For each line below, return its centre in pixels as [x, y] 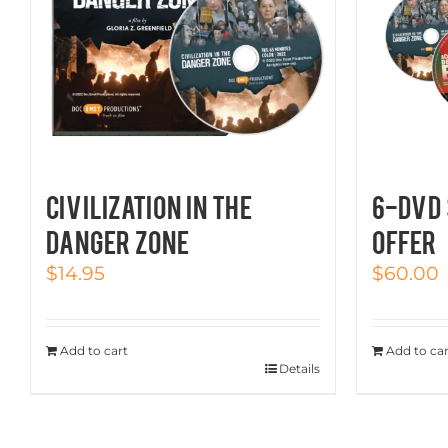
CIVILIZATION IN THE [149, 205]
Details [299, 368]
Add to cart [94, 350]
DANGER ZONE [117, 240]
